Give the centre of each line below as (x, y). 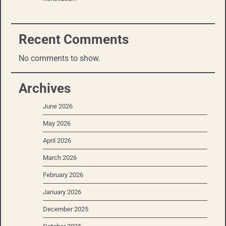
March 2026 (60, 158)
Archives (45, 89)
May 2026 (57, 124)
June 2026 (58, 106)
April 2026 (57, 141)
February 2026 (63, 175)
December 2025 (66, 209)
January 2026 (62, 192)
